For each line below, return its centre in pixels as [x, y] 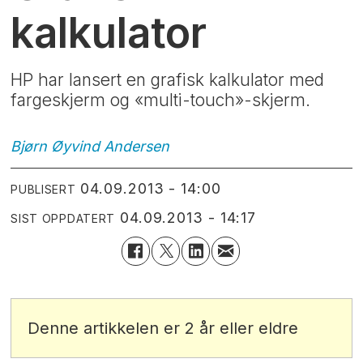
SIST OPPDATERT [63, 219]
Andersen [137, 146]
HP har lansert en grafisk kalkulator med [168, 80]
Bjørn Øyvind [56, 146]
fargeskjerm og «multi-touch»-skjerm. [161, 100]
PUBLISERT [43, 190]
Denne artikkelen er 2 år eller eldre [163, 328]
